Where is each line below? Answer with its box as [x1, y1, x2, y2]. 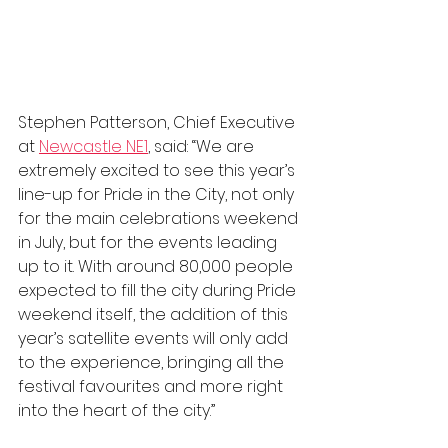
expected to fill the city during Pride [18, 279, 300, 302]
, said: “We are [148, 135, 258, 158]
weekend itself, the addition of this [18, 303, 292, 326]
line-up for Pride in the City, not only [18, 183, 298, 206]
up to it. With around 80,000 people [18, 255, 297, 278]
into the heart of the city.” [18, 399, 215, 422]
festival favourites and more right [18, 375, 287, 398]
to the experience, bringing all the [18, 351, 288, 374]
